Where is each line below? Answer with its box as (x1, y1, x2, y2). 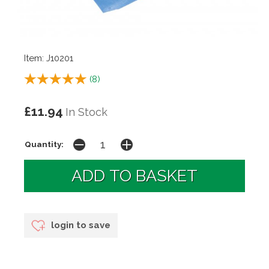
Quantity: (25, 139, 64, 149)
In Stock (65, 105, 107, 118)
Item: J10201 (24, 52, 73, 64)
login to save (49, 219, 110, 231)
